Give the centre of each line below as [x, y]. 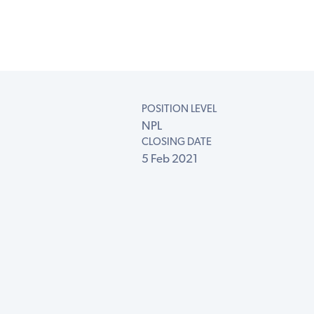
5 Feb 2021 [169, 160]
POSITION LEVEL [179, 110]
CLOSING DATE [176, 143]
